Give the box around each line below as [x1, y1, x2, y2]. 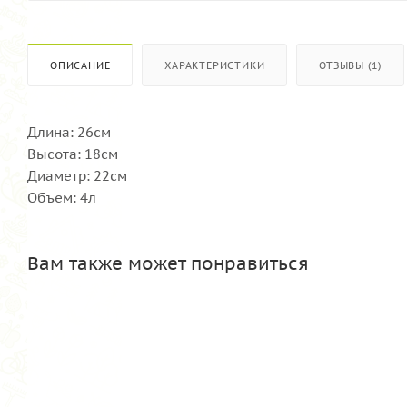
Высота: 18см [27, 144, 118, 163]
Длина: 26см [27, 123, 111, 141]
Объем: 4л [27, 188, 96, 206]
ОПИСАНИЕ [50, 58, 111, 72]
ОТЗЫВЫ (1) [319, 58, 382, 72]
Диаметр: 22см [27, 166, 127, 184]
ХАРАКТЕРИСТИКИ [164, 58, 265, 72]
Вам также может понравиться [27, 251, 309, 275]
